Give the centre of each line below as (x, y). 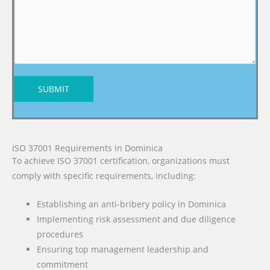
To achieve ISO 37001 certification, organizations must (121, 161)
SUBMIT (54, 89)
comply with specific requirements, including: (104, 176)
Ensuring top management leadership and (123, 249)
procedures (60, 234)
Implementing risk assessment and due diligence (137, 219)
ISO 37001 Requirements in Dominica (87, 148)
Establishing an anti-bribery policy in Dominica (132, 204)
